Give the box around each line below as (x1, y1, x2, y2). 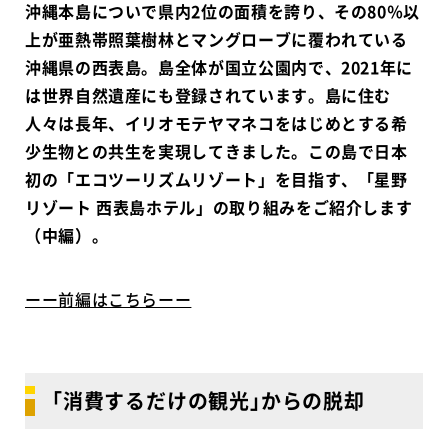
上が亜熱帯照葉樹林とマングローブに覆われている (25, 26, 408, 51)
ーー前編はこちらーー (25, 287, 192, 312)
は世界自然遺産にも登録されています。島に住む (25, 82, 392, 107)
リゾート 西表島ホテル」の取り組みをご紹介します (25, 194, 413, 219)
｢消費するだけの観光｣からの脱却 (52, 386, 365, 416)
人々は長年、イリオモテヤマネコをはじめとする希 (25, 110, 408, 135)
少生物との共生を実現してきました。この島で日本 (25, 138, 408, 163)
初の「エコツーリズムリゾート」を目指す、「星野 (25, 166, 408, 191)
